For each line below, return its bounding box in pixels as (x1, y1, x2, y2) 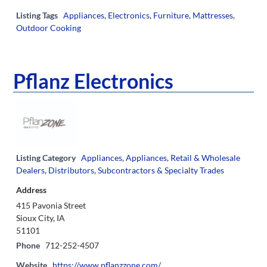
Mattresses (193, 10, 233, 20)
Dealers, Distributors (16, 165, 94, 176)
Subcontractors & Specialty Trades (98, 165, 224, 176)
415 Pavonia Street (16, 200, 86, 211)
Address (16, 185, 46, 195)
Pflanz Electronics (13, 68, 173, 93)
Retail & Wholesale (170, 153, 240, 163)
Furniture (153, 10, 189, 20)
